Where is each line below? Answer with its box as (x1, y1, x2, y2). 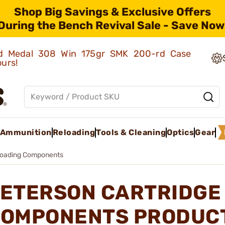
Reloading (52, 127, 95, 137)
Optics (167, 127, 194, 137)
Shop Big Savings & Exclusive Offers (14, 5, 211, 19)
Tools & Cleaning (96, 127, 166, 137)
